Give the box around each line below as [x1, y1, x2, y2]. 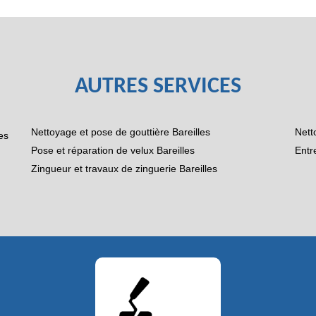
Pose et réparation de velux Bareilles [30, 145, 195, 156]
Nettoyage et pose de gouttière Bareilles [30, 126, 210, 138]
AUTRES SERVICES [75, 75, 241, 98]
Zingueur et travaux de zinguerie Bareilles [30, 163, 217, 174]
